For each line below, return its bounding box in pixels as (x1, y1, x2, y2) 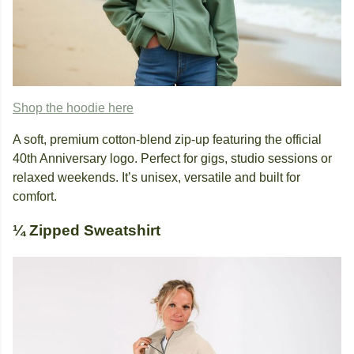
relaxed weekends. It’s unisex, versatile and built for (13, 170, 300, 184)
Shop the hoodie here (13, 100, 134, 115)
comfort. (13, 189, 57, 203)
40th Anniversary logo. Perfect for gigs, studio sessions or (13, 151, 332, 165)
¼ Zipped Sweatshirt (13, 221, 160, 239)
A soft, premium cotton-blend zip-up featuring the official (13, 132, 322, 146)
